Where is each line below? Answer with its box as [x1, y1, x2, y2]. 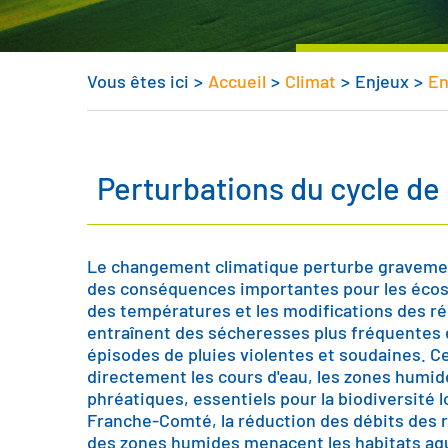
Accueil [208, 70, 266, 92]
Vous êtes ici [87, 70, 189, 92]
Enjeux [355, 70, 409, 92]
